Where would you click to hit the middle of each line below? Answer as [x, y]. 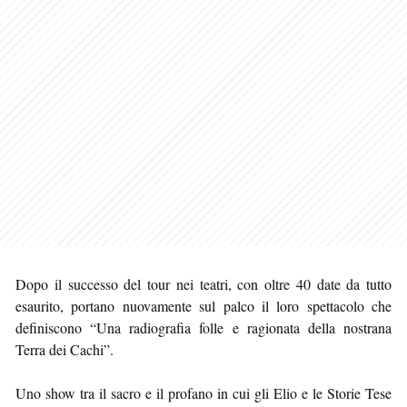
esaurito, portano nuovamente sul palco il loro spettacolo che [203, 305]
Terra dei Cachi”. [65, 349]
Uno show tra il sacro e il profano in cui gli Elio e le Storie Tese [203, 392]
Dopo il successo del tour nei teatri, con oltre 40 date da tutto [203, 283]
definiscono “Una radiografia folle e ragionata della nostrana [203, 327]
